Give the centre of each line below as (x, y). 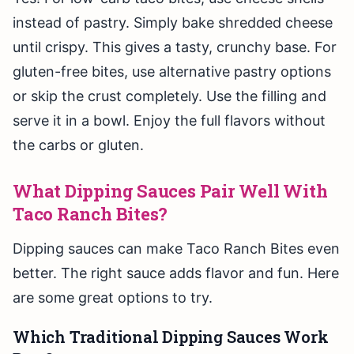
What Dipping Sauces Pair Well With (170, 191)
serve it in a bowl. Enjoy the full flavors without (169, 121)
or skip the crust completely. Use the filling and (169, 96)
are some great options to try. (113, 298)
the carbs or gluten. (78, 145)
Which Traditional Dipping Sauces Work (171, 337)
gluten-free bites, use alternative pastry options (172, 72)
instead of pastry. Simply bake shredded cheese (173, 23)
